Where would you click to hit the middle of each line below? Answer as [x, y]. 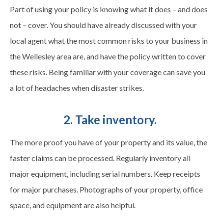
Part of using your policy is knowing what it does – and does [109, 9]
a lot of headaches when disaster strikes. [77, 87]
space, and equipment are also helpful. [73, 205]
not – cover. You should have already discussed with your [103, 25]
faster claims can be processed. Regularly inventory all [100, 158]
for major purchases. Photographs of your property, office [106, 189]
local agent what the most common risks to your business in [109, 40]
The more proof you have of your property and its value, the [109, 142]
